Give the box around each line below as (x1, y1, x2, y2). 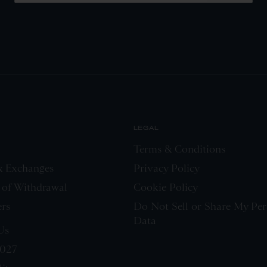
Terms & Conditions (133, 142, 225, 155)
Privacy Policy (133, 162, 200, 174)
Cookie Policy (133, 181, 198, 193)
